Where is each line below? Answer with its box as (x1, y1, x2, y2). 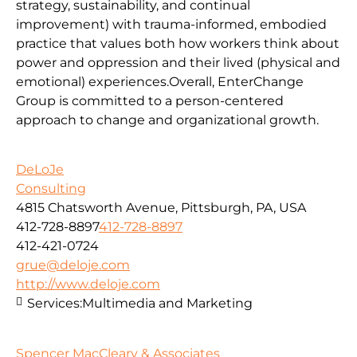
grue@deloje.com (16, 257, 130, 273)
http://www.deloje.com (16, 277, 160, 292)
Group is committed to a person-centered (16, 92, 284, 108)
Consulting (16, 181, 86, 197)
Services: (27, 296, 82, 312)
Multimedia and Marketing (82, 296, 253, 312)
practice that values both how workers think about (16, 35, 339, 51)
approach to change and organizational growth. (16, 112, 319, 127)
